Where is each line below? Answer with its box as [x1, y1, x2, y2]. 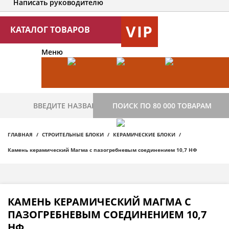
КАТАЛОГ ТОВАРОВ [10, 24, 90, 36]
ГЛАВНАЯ [8, 131, 33, 139]
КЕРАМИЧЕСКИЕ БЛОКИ [113, 131, 175, 139]
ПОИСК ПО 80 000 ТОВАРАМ [112, 101, 212, 111]
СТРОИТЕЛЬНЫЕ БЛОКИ [42, 131, 104, 139]
